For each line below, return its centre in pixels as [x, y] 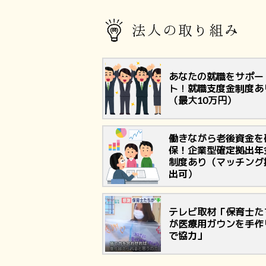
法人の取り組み [186, 31]
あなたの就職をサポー [216, 77]
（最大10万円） [202, 100]
